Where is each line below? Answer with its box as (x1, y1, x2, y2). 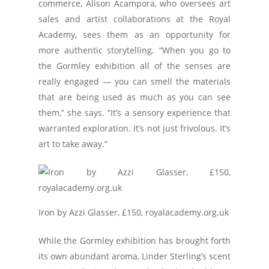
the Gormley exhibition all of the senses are (38, 60, 231, 71)
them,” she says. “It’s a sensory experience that (38, 107, 231, 118)
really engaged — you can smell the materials (38, 76, 231, 87)
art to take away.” (38, 138, 107, 150)
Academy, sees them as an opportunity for (38, 29, 231, 40)
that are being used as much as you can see (38, 91, 231, 103)
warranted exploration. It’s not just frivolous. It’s (38, 122, 231, 134)
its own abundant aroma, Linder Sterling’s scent (38, 250, 231, 262)
